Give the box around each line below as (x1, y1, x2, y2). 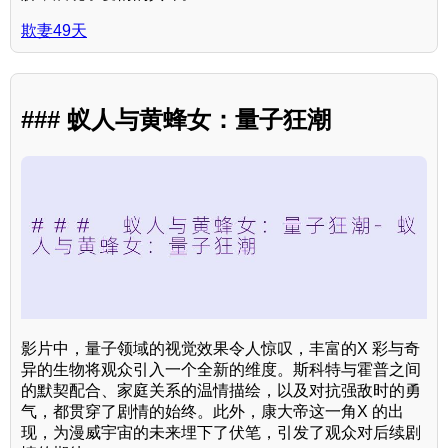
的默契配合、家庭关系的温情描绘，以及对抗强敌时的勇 (21, 381, 421, 399)
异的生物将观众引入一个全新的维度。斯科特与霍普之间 (21, 360, 421, 378)
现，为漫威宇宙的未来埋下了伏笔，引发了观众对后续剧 (21, 423, 421, 441)
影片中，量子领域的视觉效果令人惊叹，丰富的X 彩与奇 (21, 339, 420, 357)
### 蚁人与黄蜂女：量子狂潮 (21, 106, 331, 134)
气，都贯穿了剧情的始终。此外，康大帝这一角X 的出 (21, 402, 404, 420)
